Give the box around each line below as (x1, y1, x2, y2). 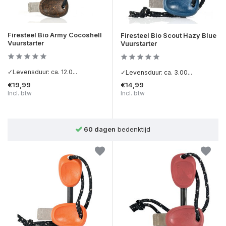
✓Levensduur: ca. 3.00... (121, 68, 192, 76)
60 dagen (84, 125, 116, 133)
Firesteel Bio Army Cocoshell (8, 30, 102, 39)
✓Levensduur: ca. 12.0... (8, 68, 77, 76)
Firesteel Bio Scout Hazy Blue (121, 31, 216, 39)
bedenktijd (116, 125, 151, 133)
